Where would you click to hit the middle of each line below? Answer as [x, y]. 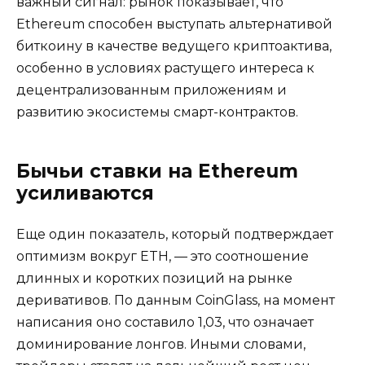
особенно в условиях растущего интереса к [165, 68]
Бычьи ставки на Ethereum [157, 171]
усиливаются [85, 193]
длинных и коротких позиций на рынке [154, 278]
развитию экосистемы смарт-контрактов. [157, 112]
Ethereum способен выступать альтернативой [174, 24]
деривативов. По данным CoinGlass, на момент [176, 300]
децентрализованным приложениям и [152, 90]
